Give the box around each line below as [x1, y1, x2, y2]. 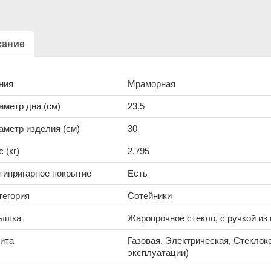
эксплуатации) [127, 248, 189, 258]
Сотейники [127, 191, 172, 201]
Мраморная [127, 79, 175, 89]
